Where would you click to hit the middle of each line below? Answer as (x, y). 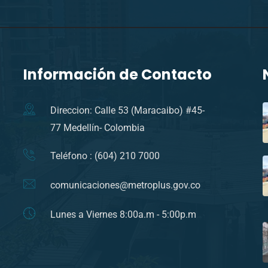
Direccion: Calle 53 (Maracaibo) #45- (127, 110)
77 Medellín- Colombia (98, 127)
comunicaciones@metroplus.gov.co (125, 185)
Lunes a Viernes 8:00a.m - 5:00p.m (123, 214)
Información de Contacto (118, 74)
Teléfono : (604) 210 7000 (105, 156)
